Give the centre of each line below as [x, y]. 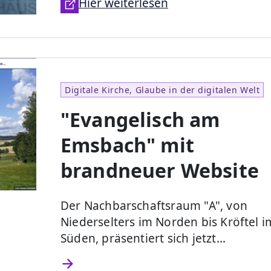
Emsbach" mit [127, 145]
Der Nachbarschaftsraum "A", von [154, 205]
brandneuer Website [160, 170]
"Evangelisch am [140, 119]
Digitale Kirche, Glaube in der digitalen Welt [162, 90]
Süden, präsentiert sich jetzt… [143, 238]
